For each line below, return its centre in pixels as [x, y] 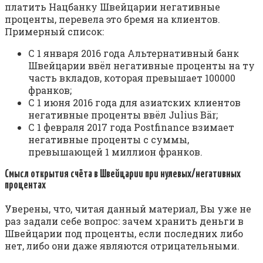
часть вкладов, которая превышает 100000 [132, 78]
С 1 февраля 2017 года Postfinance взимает [131, 127]
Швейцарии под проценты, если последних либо [124, 233]
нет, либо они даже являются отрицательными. [122, 245]
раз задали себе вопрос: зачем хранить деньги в [124, 221]
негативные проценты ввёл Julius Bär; [123, 115]
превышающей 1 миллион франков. [115, 152]
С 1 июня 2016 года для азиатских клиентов [134, 103]
